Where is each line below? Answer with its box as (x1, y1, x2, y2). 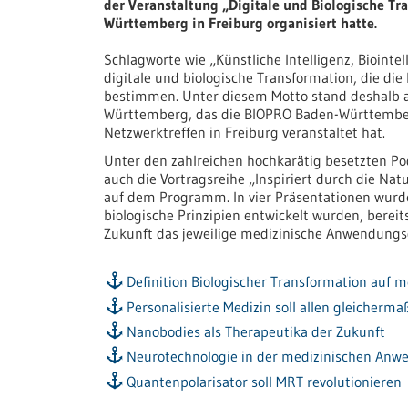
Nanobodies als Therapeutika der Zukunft (127, 321, 385, 341)
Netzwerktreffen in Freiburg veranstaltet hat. (104, 123, 385, 141)
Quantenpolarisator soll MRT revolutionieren (127, 372, 402, 391)
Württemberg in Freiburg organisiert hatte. (104, 14, 377, 32)
